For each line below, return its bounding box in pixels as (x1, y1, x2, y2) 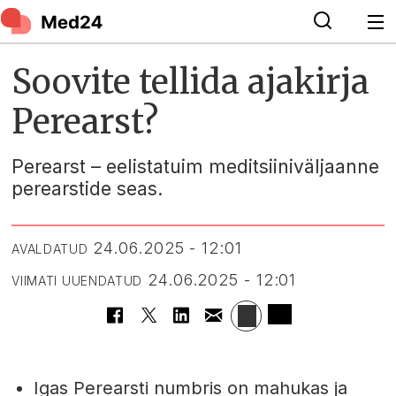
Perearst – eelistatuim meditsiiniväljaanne (11, 156, 380, 179)
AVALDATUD (11, 240, 88, 256)
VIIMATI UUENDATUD (11, 272, 143, 288)
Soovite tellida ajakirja (11, 60, 370, 103)
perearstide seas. (11, 178, 164, 201)
